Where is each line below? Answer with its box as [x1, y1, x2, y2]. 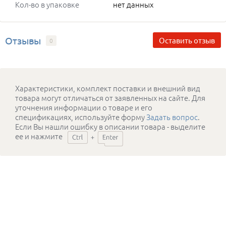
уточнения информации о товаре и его [15, 102, 152, 113]
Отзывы [5, 34, 41, 47]
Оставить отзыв [159, 35, 215, 45]
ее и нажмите [15, 131, 63, 142]
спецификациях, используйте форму [15, 111, 146, 123]
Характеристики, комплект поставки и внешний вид [15, 83, 200, 94]
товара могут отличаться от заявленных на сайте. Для [15, 92, 205, 103]
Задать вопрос [146, 111, 198, 123]
